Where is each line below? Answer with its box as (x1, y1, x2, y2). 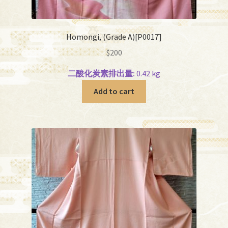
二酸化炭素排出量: (68, 68, 135, 78)
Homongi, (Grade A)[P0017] (66, 32, 162, 42)
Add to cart (94, 85, 134, 96)
